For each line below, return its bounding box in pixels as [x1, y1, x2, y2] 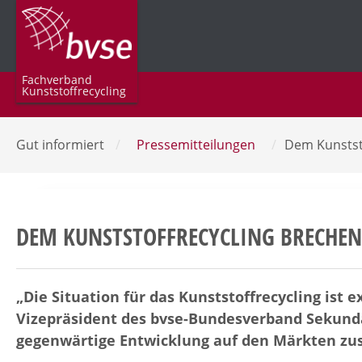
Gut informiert [16, 136, 107, 154]
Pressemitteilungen [137, 136, 255, 154]
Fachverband [22, 71, 92, 87]
